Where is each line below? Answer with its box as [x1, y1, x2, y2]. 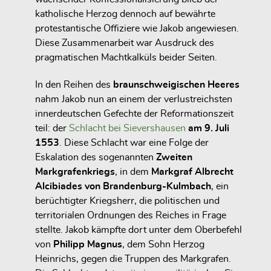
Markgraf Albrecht [151, 167, 233, 177]
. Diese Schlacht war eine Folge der [59, 138, 209, 148]
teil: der [35, 123, 69, 134]
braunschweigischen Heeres [113, 80, 240, 90]
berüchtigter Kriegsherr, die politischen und [35, 196, 220, 206]
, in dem [115, 167, 151, 177]
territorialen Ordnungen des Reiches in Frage [35, 211, 226, 221]
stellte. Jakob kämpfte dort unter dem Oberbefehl [35, 225, 242, 235]
